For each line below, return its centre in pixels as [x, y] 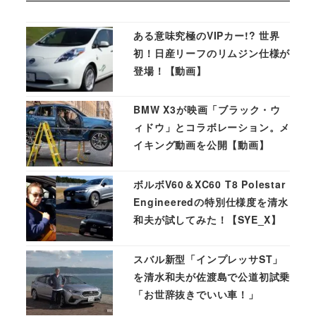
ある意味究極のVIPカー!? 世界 [207, 35]
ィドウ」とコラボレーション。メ [212, 127]
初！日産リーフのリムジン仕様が [212, 53]
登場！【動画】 [170, 70]
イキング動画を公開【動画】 [201, 145]
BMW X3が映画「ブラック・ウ [207, 110]
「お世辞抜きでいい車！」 [196, 294]
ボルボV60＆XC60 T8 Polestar [209, 184]
